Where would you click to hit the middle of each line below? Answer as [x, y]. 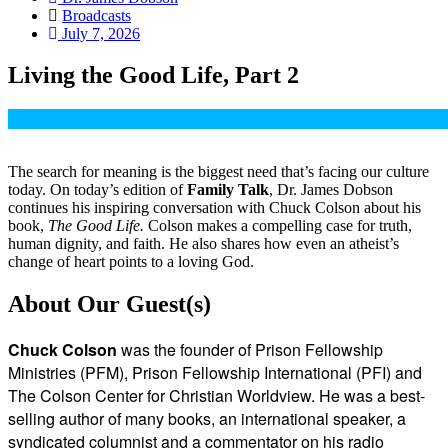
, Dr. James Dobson [331, 190]
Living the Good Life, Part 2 [153, 75]
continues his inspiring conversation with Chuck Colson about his [214, 208]
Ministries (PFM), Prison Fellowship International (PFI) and [215, 373]
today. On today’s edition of [97, 190]
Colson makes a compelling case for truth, [280, 226]
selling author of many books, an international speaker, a [207, 419]
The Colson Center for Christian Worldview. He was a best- [216, 396]
